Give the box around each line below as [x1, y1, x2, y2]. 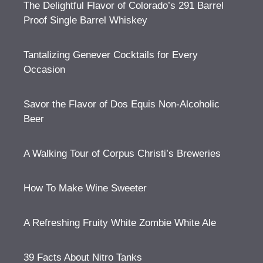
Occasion [23, 64, 65, 75]
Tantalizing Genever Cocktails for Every [23, 49, 198, 60]
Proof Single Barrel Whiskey [23, 15, 147, 26]
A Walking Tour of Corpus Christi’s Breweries [23, 148, 221, 159]
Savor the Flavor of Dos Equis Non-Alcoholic [23, 99, 220, 110]
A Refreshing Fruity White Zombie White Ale [23, 217, 216, 228]
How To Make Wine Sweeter [23, 183, 147, 194]
